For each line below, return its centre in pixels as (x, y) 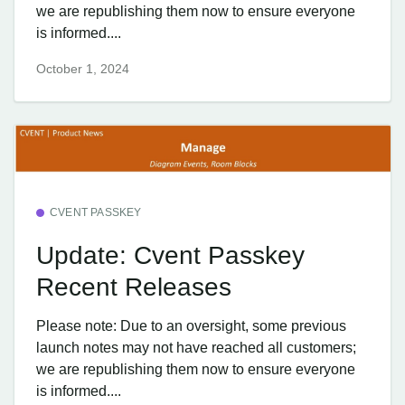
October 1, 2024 (83, 68)
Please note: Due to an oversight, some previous (191, 326)
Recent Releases (134, 287)
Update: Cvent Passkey (170, 255)
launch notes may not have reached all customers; (196, 348)
